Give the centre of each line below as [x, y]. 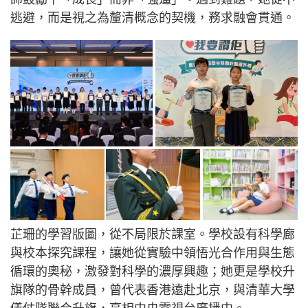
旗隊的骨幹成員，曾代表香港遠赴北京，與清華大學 [153, 290]
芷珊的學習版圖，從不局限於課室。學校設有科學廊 [153, 234]
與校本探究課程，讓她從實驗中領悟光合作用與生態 [153, 253]
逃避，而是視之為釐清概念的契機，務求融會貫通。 [153, 18]
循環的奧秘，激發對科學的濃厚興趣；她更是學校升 [153, 271]
